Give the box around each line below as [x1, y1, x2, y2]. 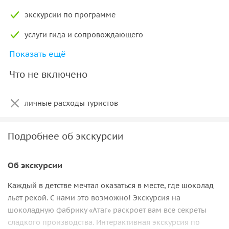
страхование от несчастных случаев [25, 50, 153, 59]
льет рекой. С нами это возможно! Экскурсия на [8, 193, 180, 203]
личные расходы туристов [25, 98, 118, 108]
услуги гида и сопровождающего [25, 30, 143, 39]
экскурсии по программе [25, 10, 116, 19]
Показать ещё [9, 48, 66, 59]
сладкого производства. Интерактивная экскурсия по [8, 218, 200, 227]
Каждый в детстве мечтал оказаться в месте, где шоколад [8, 181, 214, 191]
